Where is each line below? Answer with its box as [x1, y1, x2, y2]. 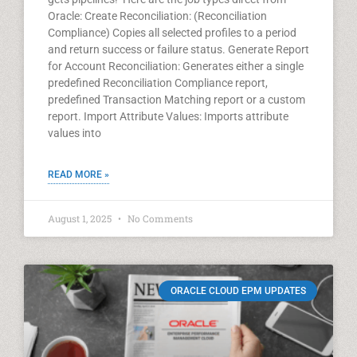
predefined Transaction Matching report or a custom [48, 93, 305, 106]
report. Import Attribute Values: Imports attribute [48, 110, 288, 123]
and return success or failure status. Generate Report [48, 43, 309, 56]
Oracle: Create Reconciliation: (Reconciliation [48, 10, 267, 22]
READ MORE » [48, 169, 109, 180]
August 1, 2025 [48, 212, 114, 225]
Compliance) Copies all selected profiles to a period [48, 26, 296, 39]
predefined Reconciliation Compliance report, [48, 76, 268, 89]
